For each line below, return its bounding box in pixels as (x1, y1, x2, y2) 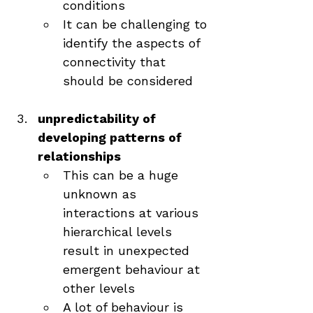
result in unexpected (63, 243, 194, 258)
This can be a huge (63, 168, 182, 182)
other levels (63, 281, 135, 296)
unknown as (63, 187, 140, 201)
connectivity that (63, 54, 170, 69)
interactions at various (63, 205, 203, 220)
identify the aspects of (63, 36, 204, 50)
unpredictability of (38, 111, 159, 126)
